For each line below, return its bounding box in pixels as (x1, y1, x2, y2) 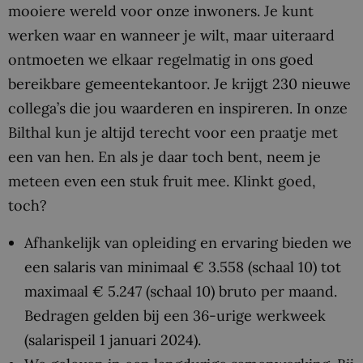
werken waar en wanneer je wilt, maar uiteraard (8, 26, 335, 45)
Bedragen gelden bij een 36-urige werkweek (24, 306, 326, 326)
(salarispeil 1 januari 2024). (24, 331, 201, 350)
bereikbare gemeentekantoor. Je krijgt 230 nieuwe (8, 75, 351, 94)
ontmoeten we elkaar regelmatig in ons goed (8, 50, 314, 70)
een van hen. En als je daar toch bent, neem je (8, 147, 321, 167)
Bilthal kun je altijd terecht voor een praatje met (8, 123, 338, 143)
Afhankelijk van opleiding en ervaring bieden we (24, 233, 352, 253)
